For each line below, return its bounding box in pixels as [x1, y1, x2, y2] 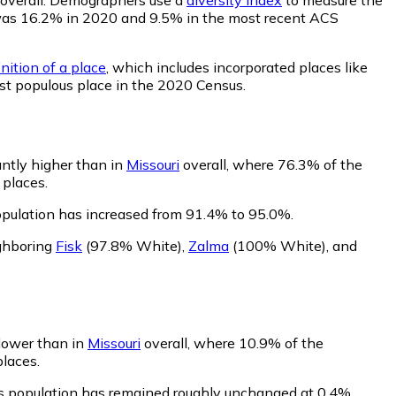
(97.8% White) [82, 236, 182, 255]
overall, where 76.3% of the [179, 155, 362, 173]
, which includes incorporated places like [106, 57, 368, 76]
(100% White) [229, 236, 326, 255]
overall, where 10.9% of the [141, 333, 324, 352]
